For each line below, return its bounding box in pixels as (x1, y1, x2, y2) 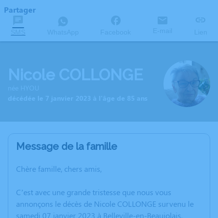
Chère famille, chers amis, (16, 163, 102, 174)
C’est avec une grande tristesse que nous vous (16, 187, 171, 197)
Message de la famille (16, 141, 117, 152)
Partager (4, 4, 36, 15)
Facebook (100, 28, 131, 36)
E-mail (153, 27, 173, 35)
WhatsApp (47, 28, 79, 36)
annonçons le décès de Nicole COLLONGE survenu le (16, 199, 194, 209)
